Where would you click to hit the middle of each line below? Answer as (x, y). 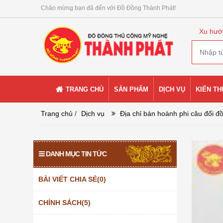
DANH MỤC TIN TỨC (76, 154)
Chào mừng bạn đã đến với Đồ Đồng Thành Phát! (109, 8)
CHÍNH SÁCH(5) (65, 203)
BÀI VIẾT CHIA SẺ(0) (72, 179)
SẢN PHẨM (131, 89)
